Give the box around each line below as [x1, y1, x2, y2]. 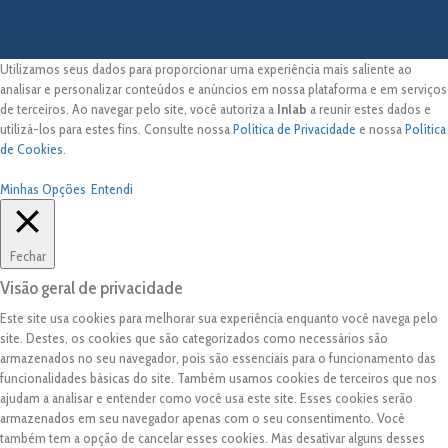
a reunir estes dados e [307, 100, 431, 118]
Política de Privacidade [233, 120, 356, 138]
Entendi [91, 180, 133, 198]
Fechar [9, 247, 46, 265]
